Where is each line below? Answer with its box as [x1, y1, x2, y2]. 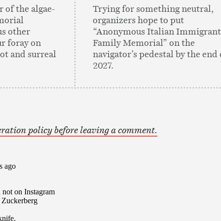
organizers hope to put [93, 13, 184, 26]
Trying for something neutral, [93, 2, 214, 15]
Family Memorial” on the [93, 36, 195, 49]
